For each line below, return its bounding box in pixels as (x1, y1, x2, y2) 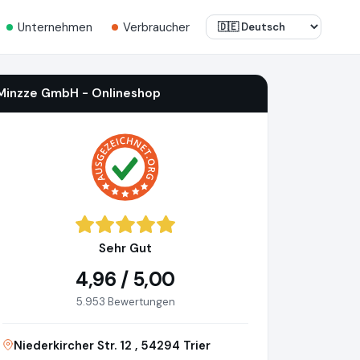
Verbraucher (123, 18, 190, 35)
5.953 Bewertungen (76, 295, 175, 309)
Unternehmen (18, 18, 92, 35)
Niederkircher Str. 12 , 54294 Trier (14, 337, 211, 354)
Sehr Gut (99, 240, 152, 257)
